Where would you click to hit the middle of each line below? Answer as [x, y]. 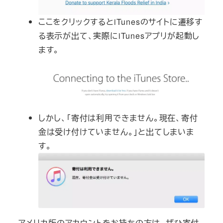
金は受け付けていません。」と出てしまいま [116, 131]
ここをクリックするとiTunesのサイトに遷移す [120, 21]
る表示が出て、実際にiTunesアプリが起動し [119, 35]
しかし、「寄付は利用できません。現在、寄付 [118, 117]
